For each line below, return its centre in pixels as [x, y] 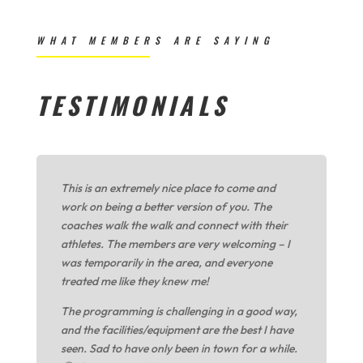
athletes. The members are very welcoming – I [175, 243]
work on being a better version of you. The [166, 206]
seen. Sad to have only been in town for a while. [179, 348]
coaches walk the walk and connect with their [174, 225]
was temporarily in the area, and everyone [166, 262]
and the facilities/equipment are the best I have [177, 329]
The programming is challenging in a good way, [179, 311]
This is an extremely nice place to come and [168, 188]
